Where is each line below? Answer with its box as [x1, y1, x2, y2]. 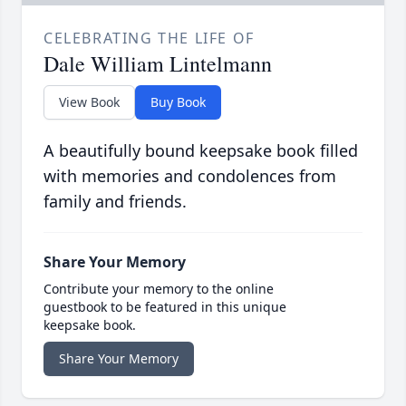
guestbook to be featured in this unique [43, 298, 286, 316]
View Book [59, 93, 120, 111]
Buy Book [150, 93, 206, 111]
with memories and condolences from [43, 165, 336, 188]
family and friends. [43, 190, 187, 213]
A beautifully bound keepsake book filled [43, 140, 358, 162]
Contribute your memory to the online [43, 280, 274, 298]
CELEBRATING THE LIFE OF [43, 28, 255, 49]
